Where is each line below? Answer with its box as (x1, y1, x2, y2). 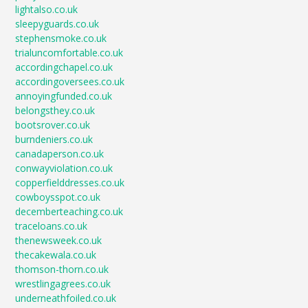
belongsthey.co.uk (15, 104, 96, 118)
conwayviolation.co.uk (15, 162, 113, 175)
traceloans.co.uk (15, 219, 88, 233)
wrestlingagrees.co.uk (15, 277, 111, 291)
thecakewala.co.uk (15, 248, 97, 262)
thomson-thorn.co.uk (15, 263, 109, 276)
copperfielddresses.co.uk (15, 176, 125, 190)
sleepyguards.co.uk (15, 17, 100, 31)
